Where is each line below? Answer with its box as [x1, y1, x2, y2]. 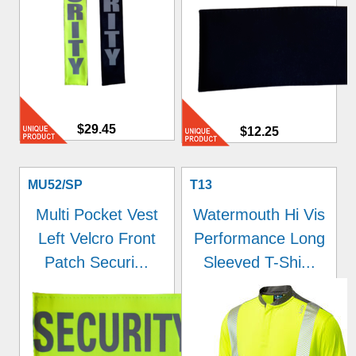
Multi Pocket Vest [35, 206, 158, 223]
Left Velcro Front [37, 230, 156, 247]
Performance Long [193, 230, 325, 247]
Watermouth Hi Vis [193, 206, 326, 223]
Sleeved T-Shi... [203, 253, 315, 271]
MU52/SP [27, 178, 83, 192]
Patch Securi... [44, 253, 149, 271]
